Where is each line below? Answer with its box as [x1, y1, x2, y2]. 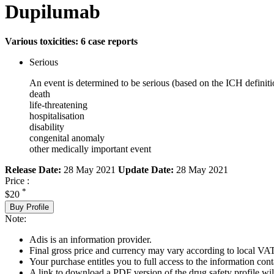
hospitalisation [29, 111, 84, 122]
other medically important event [29, 144, 151, 155]
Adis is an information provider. [29, 234, 152, 245]
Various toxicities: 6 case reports [5, 36, 138, 47]
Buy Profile [10, 202, 49, 212]
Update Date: [118, 165, 174, 176]
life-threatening [29, 100, 87, 111]
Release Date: [5, 165, 61, 176]
